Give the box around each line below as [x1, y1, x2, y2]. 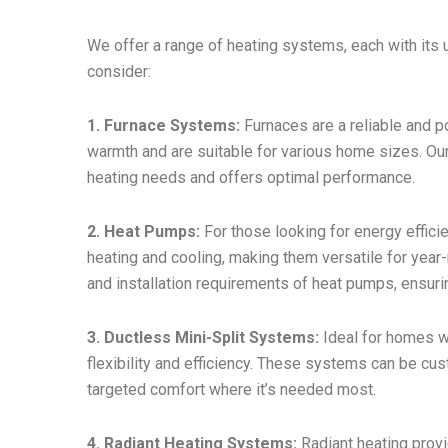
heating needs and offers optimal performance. [87, 168, 416, 188]
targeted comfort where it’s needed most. [87, 380, 377, 400]
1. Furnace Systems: [87, 116, 241, 136]
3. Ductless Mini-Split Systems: [87, 328, 320, 348]
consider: [87, 62, 152, 82]
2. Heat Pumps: [87, 222, 201, 242]
